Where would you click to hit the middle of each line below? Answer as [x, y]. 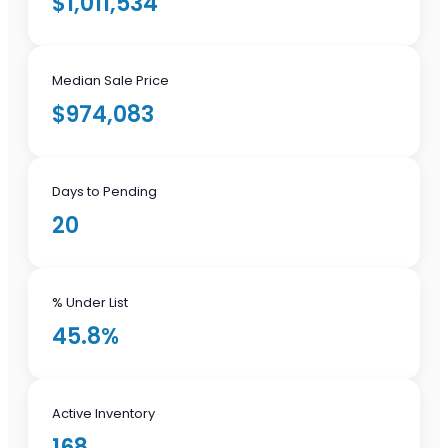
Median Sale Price [110, 81]
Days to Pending [104, 192]
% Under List [90, 303]
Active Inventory [103, 414]
